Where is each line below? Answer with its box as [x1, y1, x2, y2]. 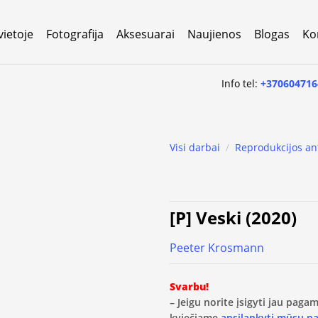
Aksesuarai [116, 26, 175, 42]
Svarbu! [170, 279, 209, 293]
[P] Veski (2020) [170, 206, 297, 229]
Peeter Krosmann [170, 240, 264, 256]
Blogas [254, 26, 290, 42]
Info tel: [221, 76, 261, 90]
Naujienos [187, 26, 241, 42]
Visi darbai [170, 141, 220, 154]
